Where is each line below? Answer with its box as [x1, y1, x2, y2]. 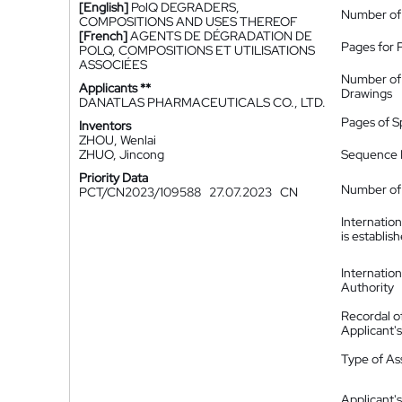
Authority [341, 279, 394, 295]
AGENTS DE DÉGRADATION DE [130, 28, 312, 44]
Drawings [341, 85, 392, 101]
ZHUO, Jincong [79, 146, 164, 162]
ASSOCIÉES [79, 57, 147, 73]
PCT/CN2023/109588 [79, 184, 206, 200]
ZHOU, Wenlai [79, 132, 156, 148]
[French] [79, 28, 127, 44]
